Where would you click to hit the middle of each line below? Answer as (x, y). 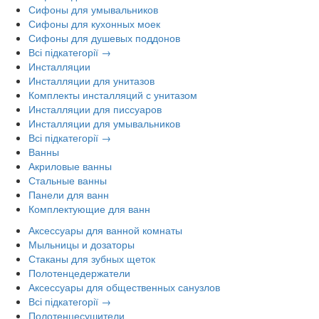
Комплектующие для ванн (89, 209)
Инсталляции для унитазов (91, 81)
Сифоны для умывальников (93, 10)
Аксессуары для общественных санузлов (124, 287)
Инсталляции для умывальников (104, 124)
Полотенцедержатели (79, 273)
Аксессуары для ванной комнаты (105, 230)
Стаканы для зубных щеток (92, 259)
